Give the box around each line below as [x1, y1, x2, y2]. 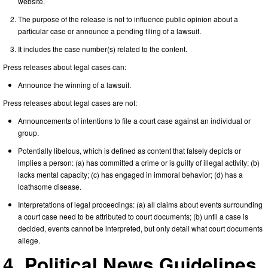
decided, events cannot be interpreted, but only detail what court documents [18, 223, 263, 233]
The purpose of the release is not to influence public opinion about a [18, 13, 238, 24]
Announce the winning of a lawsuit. [18, 79, 131, 90]
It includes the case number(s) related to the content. [18, 43, 187, 54]
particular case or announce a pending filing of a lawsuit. [18, 25, 203, 36]
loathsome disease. [18, 181, 81, 191]
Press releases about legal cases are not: [3, 97, 137, 108]
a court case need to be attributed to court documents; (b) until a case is [18, 211, 248, 221]
